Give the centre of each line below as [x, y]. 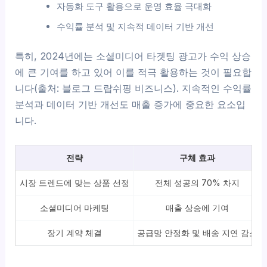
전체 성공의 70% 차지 [198, 182]
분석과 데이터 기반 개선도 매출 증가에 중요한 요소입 [131, 105]
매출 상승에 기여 [198, 207]
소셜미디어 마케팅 [75, 207]
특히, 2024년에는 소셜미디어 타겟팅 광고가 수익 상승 [133, 56]
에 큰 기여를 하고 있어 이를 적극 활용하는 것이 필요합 [133, 72]
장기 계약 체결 [75, 232]
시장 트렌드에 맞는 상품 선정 [75, 182]
